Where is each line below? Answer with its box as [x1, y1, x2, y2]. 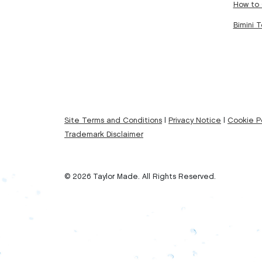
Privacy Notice [168, 116, 221, 124]
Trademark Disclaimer [64, 130, 143, 138]
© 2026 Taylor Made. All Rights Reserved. [64, 173, 216, 180]
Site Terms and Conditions [64, 116, 162, 124]
